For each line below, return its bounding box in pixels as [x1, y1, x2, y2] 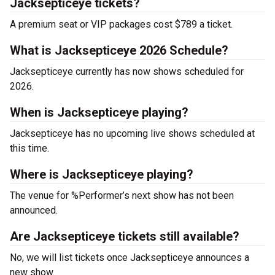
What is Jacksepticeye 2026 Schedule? [10, 43, 228, 58]
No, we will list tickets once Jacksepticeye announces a [10, 252, 249, 264]
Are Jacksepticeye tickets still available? [10, 229, 239, 244]
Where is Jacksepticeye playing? [10, 167, 193, 182]
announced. [10, 204, 58, 217]
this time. [10, 142, 49, 155]
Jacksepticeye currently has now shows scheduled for [10, 66, 244, 78]
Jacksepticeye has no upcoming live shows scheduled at [10, 128, 255, 140]
